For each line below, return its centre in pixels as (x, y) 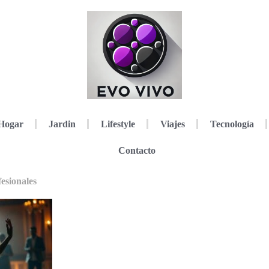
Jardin (62, 124)
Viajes (172, 124)
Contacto (137, 150)
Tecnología (232, 124)
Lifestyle (118, 124)
